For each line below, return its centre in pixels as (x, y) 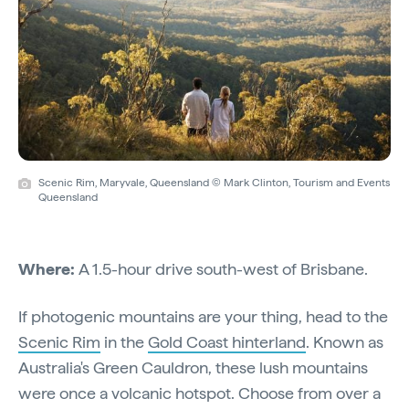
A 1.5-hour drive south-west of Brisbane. (223, 269)
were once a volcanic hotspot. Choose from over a (199, 393)
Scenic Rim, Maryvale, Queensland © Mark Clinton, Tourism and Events (214, 183)
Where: (48, 269)
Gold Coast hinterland (227, 342)
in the (124, 342)
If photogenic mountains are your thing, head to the (203, 317)
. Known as (345, 342)
